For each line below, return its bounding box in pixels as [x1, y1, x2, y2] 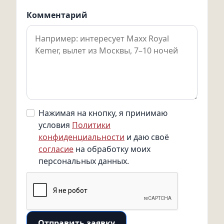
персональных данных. [38, 155, 129, 166]
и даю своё [124, 131, 169, 142]
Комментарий [26, 9, 87, 20]
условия [38, 119, 72, 130]
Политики [72, 119, 110, 130]
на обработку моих [73, 143, 150, 154]
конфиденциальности [38, 131, 124, 142]
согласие [38, 143, 73, 154]
